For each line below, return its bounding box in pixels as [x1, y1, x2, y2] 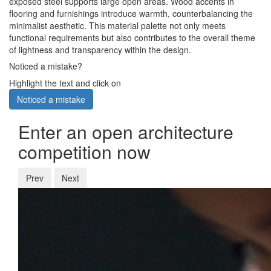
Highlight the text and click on [9, 77, 121, 90]
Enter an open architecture [18, 119, 233, 145]
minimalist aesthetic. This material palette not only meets [9, 19, 226, 32]
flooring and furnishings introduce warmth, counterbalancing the [9, 7, 253, 20]
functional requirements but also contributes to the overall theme [9, 31, 255, 44]
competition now [18, 139, 151, 165]
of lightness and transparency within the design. [9, 44, 191, 56]
